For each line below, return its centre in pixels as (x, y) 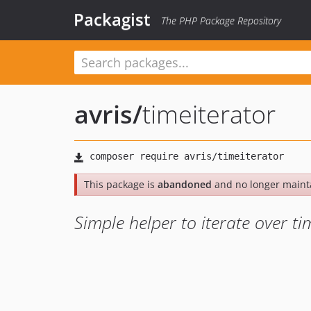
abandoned (185, 184)
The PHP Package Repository (221, 20)
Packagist (112, 19)
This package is (121, 184)
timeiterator (209, 114)
